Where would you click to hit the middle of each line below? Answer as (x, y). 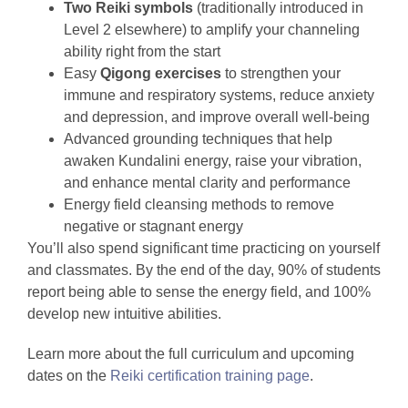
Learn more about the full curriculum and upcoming (191, 354)
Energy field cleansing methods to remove (199, 205)
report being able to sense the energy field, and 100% (199, 292)
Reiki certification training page (210, 376)
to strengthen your (281, 74)
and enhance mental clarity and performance (207, 183)
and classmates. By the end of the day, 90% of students (204, 270)
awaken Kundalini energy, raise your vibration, (213, 161)
